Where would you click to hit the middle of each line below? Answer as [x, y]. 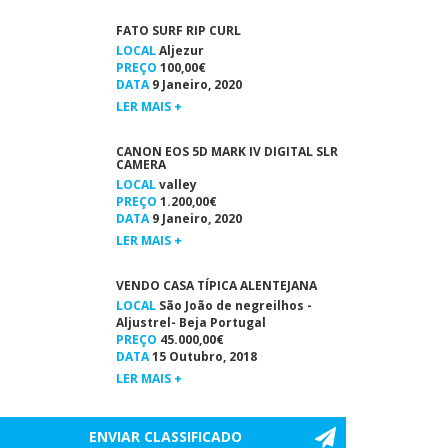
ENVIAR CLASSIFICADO [166, 436]
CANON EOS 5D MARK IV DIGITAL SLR [226, 151]
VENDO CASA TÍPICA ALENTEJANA [216, 285]
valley [176, 184]
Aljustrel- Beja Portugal [190, 322]
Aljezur [179, 50]
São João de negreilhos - [233, 305]
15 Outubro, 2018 [202, 356]
